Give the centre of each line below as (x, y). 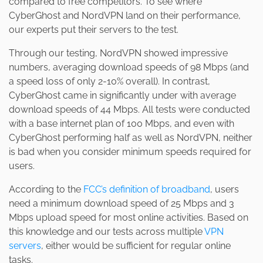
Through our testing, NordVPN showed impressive (118, 53)
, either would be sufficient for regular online (136, 246)
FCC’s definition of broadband (147, 190)
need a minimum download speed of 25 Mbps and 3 (122, 204)
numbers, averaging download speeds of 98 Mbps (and (129, 68)
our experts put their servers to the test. (94, 30)
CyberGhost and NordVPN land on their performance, (125, 16)
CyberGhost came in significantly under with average (122, 96)
